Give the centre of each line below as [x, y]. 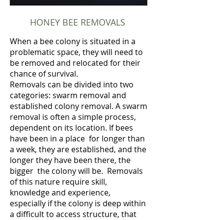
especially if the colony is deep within [78, 203]
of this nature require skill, [58, 182]
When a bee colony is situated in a [73, 41]
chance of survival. [44, 74]
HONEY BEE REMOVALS [78, 22]
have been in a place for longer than [77, 138]
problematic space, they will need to [76, 52]
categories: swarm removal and [68, 95]
